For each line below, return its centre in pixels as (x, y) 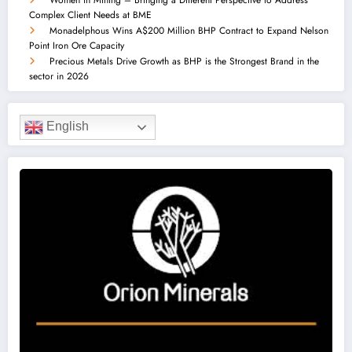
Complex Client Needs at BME (90, 15)
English (66, 126)
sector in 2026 (59, 76)
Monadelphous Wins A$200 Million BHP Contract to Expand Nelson (189, 30)
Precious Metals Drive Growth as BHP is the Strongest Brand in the (184, 61)
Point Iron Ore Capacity (77, 45)
